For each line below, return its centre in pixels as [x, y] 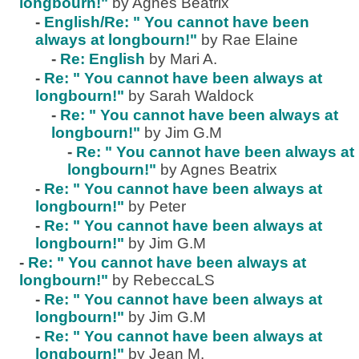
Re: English [103, 59]
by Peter [157, 207]
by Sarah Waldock [191, 96]
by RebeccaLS [163, 280]
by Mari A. [183, 59]
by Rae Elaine [250, 40]
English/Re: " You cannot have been [177, 22]
